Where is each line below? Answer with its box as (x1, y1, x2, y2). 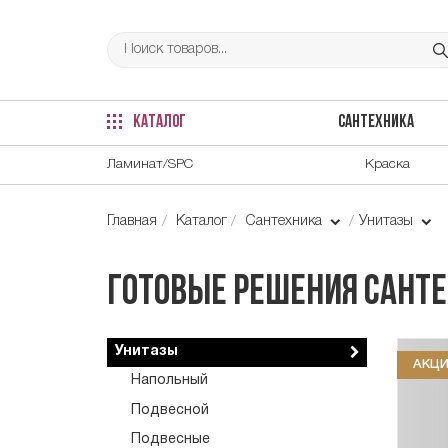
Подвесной (131, 403, 209, 417)
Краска (365, 157, 410, 171)
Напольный (131, 374, 208, 388)
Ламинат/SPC (107, 157, 193, 171)
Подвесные (131, 432, 210, 446)
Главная (107, 214, 157, 228)
